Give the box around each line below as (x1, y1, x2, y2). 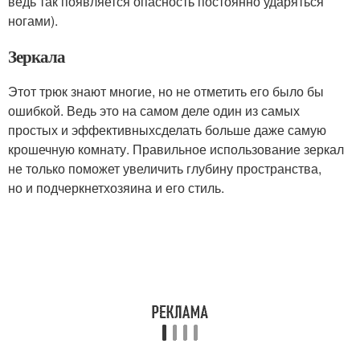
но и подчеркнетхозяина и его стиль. (8, 178, 224, 197)
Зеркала (8, 44, 65, 68)
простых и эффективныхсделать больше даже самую (8, 121, 326, 139)
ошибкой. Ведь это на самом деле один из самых (8, 101, 300, 120)
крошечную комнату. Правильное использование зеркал (8, 140, 344, 158)
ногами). (8, 11, 58, 30)
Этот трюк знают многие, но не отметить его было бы (8, 82, 324, 100)
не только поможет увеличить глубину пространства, (8, 159, 321, 178)
